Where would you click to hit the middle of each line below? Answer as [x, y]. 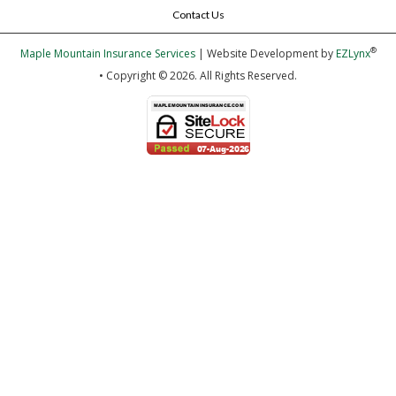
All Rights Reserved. [248, 75]
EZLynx [353, 53]
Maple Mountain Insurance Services [107, 53]
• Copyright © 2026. [148, 75]
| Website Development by [265, 53]
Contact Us [198, 14]
